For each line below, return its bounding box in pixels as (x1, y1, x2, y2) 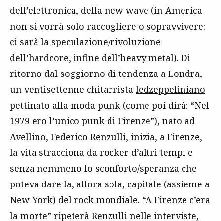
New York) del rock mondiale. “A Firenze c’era (10, 193, 210, 206)
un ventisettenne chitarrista (10, 83, 136, 95)
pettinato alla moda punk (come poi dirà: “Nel (10, 99, 209, 111)
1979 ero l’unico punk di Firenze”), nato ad (10, 114, 195, 127)
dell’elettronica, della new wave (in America (10, 4, 202, 16)
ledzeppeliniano (136, 83, 205, 95)
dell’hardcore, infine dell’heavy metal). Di (10, 51, 190, 64)
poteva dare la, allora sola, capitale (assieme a (10, 178, 210, 190)
